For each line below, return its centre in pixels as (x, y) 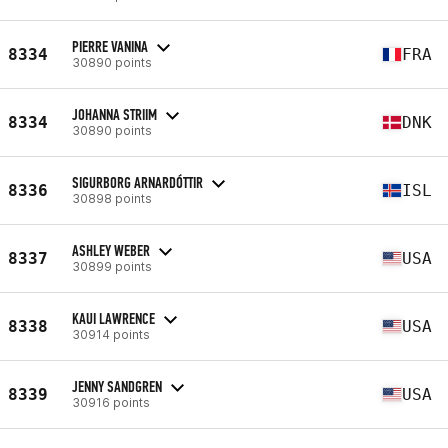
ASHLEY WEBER (111, 250)
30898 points (112, 198)
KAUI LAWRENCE (113, 318)
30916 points (111, 402)
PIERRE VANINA (110, 46)
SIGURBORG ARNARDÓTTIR (137, 182)
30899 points (112, 266)
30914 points (111, 334)
